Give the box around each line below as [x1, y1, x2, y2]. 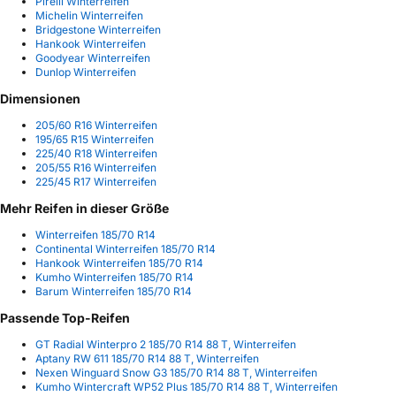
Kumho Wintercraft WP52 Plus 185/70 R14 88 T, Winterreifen [35, 380, 338, 394]
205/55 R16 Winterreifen [35, 160, 156, 174]
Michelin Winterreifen [35, 8, 143, 22]
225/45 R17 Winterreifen [35, 174, 156, 188]
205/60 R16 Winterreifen [35, 118, 157, 132]
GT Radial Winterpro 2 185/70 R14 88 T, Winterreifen [35, 338, 296, 352]
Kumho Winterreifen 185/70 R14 [35, 270, 194, 285]
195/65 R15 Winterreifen [35, 132, 154, 146]
